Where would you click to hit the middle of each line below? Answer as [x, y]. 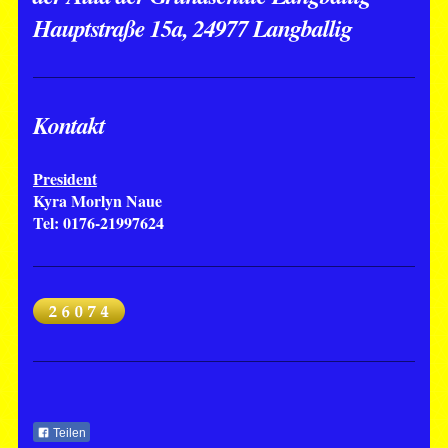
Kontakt [68, 124]
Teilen [67, 433]
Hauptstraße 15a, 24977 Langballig [192, 27]
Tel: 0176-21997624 [98, 222]
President [64, 178]
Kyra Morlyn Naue [97, 200]
